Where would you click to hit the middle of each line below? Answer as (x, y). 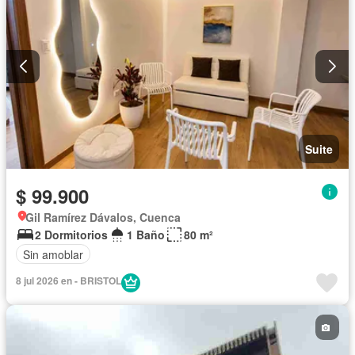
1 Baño (146, 235)
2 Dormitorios (71, 235)
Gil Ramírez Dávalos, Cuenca (103, 218)
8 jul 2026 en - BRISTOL (69, 281)
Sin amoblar (53, 254)
